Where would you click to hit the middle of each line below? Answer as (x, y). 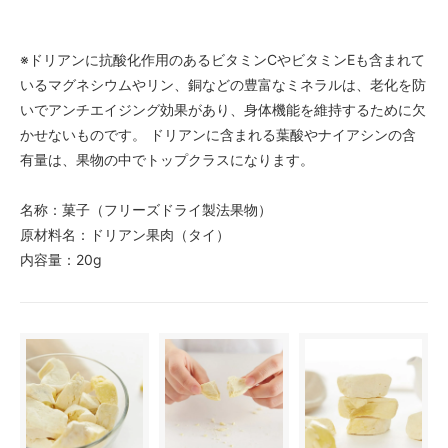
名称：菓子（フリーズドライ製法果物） (146, 209)
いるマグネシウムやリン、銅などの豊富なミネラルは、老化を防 (223, 84)
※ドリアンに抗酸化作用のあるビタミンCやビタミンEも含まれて (222, 59)
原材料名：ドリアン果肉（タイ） (125, 234)
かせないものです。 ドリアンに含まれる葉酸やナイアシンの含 (218, 134)
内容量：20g (61, 259)
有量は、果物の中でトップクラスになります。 (167, 159)
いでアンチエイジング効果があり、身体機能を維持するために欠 (223, 109)
